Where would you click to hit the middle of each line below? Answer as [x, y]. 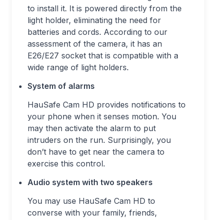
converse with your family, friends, [92, 213]
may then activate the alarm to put [92, 128]
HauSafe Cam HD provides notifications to [107, 105]
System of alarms [61, 86]
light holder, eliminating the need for [94, 20]
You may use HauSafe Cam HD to [91, 201]
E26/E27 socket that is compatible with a [103, 56]
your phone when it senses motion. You [102, 117]
